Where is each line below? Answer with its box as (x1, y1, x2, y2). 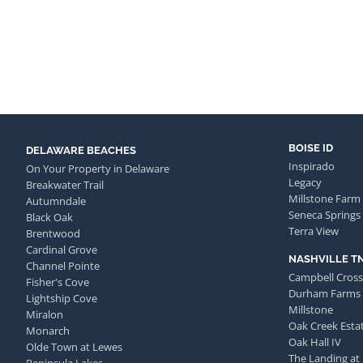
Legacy (288, 174, 322, 190)
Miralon (26, 307, 63, 322)
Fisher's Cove (26, 275, 89, 290)
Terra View (288, 223, 339, 238)
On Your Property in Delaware (26, 161, 169, 177)
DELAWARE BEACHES (26, 144, 136, 157)
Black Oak (26, 210, 73, 225)
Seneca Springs (288, 207, 361, 222)
